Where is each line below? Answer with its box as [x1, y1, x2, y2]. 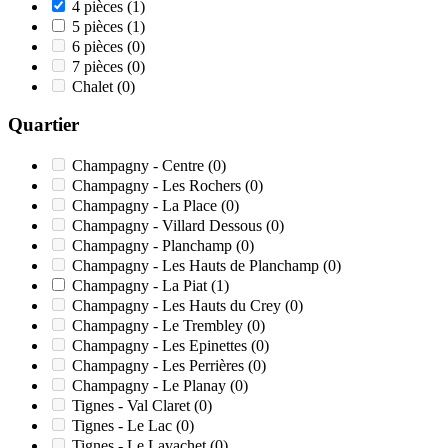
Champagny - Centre [72, 157, 208, 175]
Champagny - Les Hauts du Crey [72, 297, 285, 315]
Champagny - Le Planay [72, 377, 230, 395]
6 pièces [72, 37, 127, 55]
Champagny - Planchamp [72, 237, 236, 255]
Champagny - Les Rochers [72, 177, 245, 195]
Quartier [8, 114, 79, 136]
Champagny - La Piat [72, 277, 211, 295]
